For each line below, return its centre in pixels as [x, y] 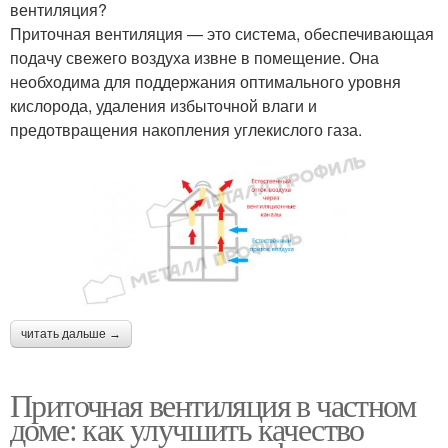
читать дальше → [71, 333]
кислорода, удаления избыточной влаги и [163, 106]
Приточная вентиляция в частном [212, 404]
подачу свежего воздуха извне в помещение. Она [194, 58]
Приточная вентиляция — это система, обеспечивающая [222, 34]
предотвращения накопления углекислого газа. [186, 130]
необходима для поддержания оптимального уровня [205, 82]
